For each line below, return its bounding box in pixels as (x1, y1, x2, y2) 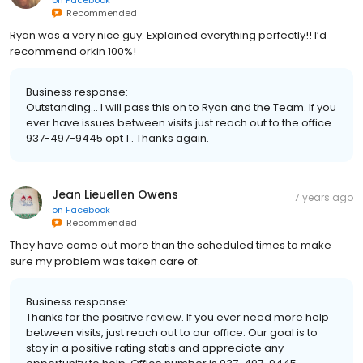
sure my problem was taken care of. (10, 253, 200, 269)
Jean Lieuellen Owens (52, 186, 178, 203)
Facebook (66, 203, 110, 216)
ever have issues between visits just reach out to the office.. (26, 114, 336, 130)
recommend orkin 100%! (10, 43, 136, 59)
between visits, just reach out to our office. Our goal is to (26, 324, 318, 340)
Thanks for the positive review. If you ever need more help (26, 309, 329, 325)
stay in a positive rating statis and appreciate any (26, 340, 284, 356)
